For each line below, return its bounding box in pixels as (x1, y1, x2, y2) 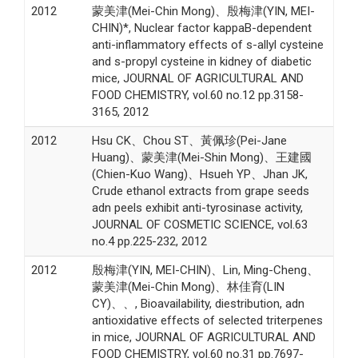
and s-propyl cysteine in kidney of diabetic (91, 54, 312, 69)
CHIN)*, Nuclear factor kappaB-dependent (91, 20, 312, 35)
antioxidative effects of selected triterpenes (91, 312, 323, 328)
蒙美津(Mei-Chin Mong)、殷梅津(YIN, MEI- (91, 3, 315, 18)
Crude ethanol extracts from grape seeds (91, 183, 309, 198)
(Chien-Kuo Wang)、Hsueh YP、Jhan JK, (91, 166, 308, 181)
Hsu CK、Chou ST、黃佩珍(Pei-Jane (91, 133, 287, 148)
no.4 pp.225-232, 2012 (91, 233, 207, 249)
